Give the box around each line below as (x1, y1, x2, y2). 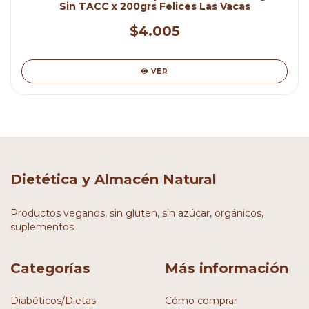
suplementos (10, 220, 74, 233)
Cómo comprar (165, 295, 237, 308)
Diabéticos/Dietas (10, 295, 96, 308)
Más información (165, 259, 288, 277)
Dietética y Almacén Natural (10, 171, 217, 188)
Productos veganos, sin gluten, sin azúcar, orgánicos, (10, 206, 263, 219)
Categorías (10, 259, 90, 277)
